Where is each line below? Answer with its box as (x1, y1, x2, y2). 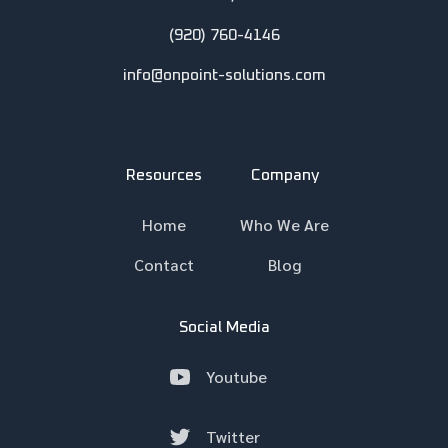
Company (250, 166, 319, 183)
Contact (133, 253, 194, 275)
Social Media (178, 318, 270, 335)
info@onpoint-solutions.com (122, 66, 326, 83)
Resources (125, 166, 202, 183)
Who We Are (240, 213, 329, 235)
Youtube (205, 365, 267, 387)
